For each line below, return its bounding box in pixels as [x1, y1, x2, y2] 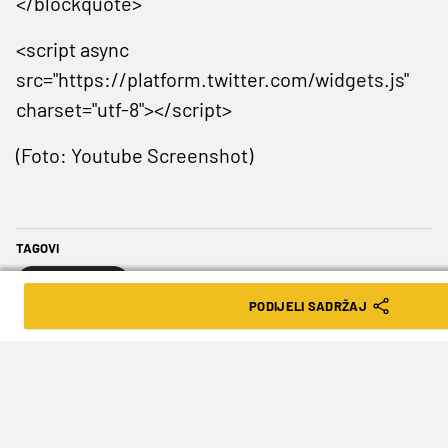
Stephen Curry [32, 274, 114, 291]
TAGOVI [16, 239, 59, 256]
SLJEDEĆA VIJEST [22, 354, 154, 374]
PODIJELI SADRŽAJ [248, 297, 368, 314]
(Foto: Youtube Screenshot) [16, 142, 253, 167]
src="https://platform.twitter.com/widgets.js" [16, 66, 409, 91]
